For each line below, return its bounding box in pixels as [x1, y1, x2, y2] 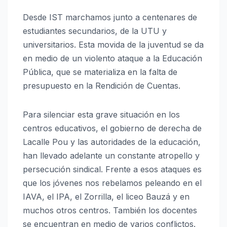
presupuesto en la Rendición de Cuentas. [23, 81, 180, 91]
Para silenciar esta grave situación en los [23, 109, 180, 120]
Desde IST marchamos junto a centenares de [23, 12, 197, 23]
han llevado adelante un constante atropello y [23, 150, 200, 161]
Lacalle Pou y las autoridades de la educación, [23, 137, 201, 147]
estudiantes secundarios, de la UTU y [23, 26, 167, 36]
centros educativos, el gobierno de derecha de [23, 123, 202, 134]
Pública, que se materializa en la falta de [23, 67, 177, 78]
